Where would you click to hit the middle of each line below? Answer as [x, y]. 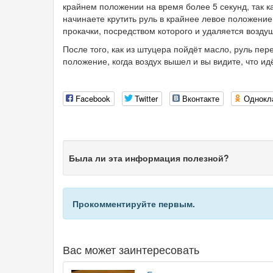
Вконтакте [201, 99]
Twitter [146, 99]
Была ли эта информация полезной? [149, 158]
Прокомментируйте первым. [134, 204]
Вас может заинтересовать [131, 249]
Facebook [93, 99]
